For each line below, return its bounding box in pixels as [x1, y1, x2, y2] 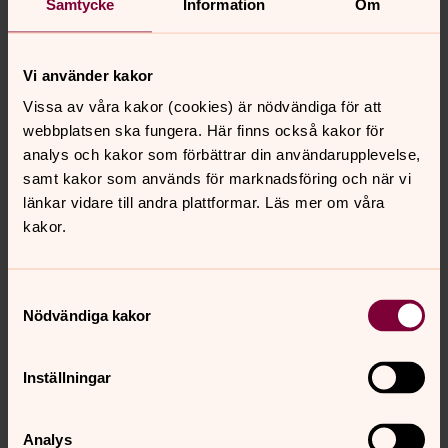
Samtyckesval [7, 286, 103, 304]
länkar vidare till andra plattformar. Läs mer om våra [23, 193, 385, 211]
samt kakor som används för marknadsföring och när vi [23, 169, 411, 187]
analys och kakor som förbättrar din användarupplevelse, [23, 145, 421, 163]
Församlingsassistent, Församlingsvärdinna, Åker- [36, 416, 398, 438]
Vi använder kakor [23, 66, 154, 83]
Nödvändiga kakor [23, 306, 152, 324]
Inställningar [23, 368, 112, 386]
